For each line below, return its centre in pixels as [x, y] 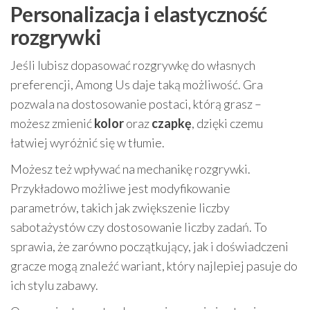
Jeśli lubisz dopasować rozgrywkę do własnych [133, 65]
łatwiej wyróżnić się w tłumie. [88, 143]
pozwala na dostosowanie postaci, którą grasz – [136, 104]
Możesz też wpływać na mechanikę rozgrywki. [130, 169]
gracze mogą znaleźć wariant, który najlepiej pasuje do [154, 266]
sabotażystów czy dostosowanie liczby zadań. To [139, 227]
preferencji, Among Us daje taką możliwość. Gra [137, 85]
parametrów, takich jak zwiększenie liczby [120, 208]
